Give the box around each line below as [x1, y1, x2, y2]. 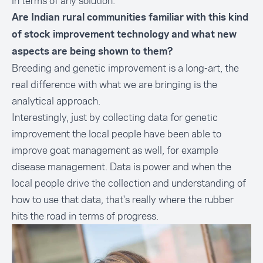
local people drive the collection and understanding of [12, 176, 246, 190]
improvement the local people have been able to [12, 127, 221, 141]
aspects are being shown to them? [12, 47, 173, 56]
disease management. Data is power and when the [12, 160, 231, 174]
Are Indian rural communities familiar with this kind [12, 13, 248, 22]
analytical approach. [12, 94, 103, 108]
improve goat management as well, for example [12, 143, 218, 157]
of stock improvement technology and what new [12, 30, 237, 39]
